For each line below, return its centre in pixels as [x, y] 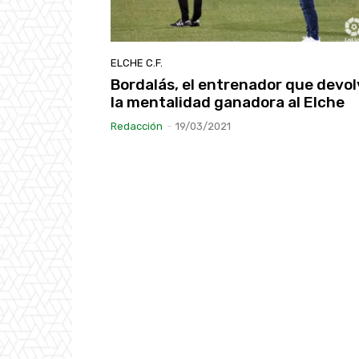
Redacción [137, 127]
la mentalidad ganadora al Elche [228, 103]
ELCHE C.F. [137, 63]
